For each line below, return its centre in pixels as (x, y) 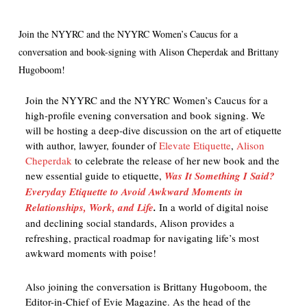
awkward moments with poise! (90, 253)
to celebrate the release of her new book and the (175, 160)
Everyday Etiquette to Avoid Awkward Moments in (134, 192)
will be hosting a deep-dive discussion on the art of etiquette (153, 130)
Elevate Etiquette (195, 145)
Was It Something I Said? (219, 176)
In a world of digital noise (213, 207)
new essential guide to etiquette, (95, 175)
